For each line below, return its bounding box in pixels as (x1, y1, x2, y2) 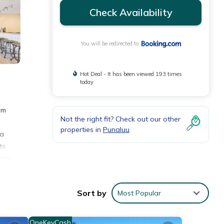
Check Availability (89, 6, 172, 18)
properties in (60, 125, 103, 134)
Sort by (77, 188, 106, 198)
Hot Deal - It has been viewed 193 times (80, 70, 182, 78)
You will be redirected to (80, 40, 141, 47)
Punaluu (103, 125, 129, 134)
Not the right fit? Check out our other (60, 114, 180, 124)
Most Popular (117, 188, 161, 198)
